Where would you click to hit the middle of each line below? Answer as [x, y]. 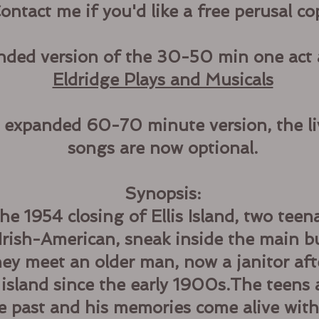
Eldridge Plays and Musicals [163, 79]
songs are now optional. [163, 148]
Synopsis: [163, 193]
